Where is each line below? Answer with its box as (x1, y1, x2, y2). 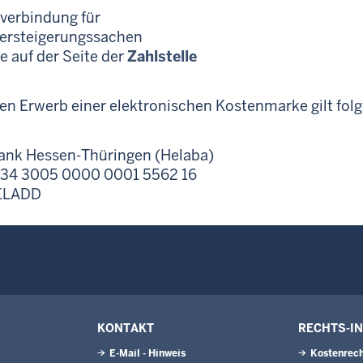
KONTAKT (97, 321, 154, 335)
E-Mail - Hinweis (109, 347, 186, 360)
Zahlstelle (127, 47, 197, 66)
